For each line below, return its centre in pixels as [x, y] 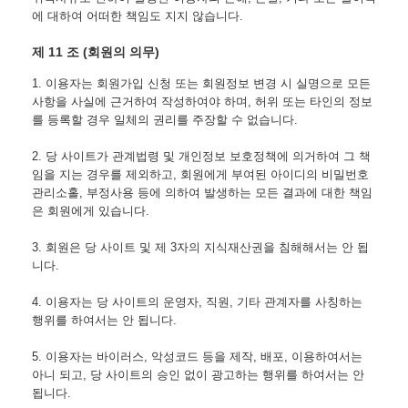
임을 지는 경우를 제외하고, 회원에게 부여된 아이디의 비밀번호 [200, 175]
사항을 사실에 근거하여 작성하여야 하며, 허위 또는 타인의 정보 [202, 102]
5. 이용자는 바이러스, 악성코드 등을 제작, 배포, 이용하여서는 [197, 357]
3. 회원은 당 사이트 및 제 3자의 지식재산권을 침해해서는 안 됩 [200, 248]
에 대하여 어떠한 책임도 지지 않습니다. [138, 15]
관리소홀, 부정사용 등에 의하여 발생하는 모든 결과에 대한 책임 [202, 193]
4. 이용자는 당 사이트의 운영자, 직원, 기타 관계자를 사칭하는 [197, 302]
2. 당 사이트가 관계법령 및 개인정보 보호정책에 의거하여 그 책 [201, 157]
